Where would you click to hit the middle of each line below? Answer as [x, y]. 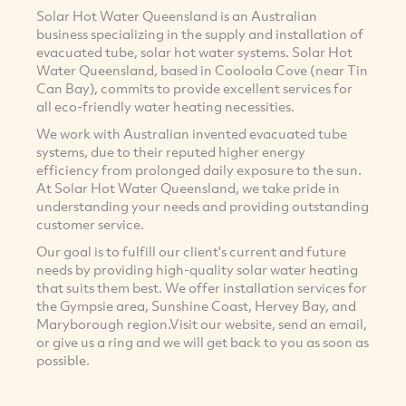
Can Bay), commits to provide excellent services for [194, 88]
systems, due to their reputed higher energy [171, 152]
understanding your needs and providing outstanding [203, 206]
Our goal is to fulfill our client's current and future [191, 251]
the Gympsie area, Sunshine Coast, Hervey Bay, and [196, 306]
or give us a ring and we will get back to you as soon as [203, 342]
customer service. [92, 224]
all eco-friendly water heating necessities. [167, 106]
